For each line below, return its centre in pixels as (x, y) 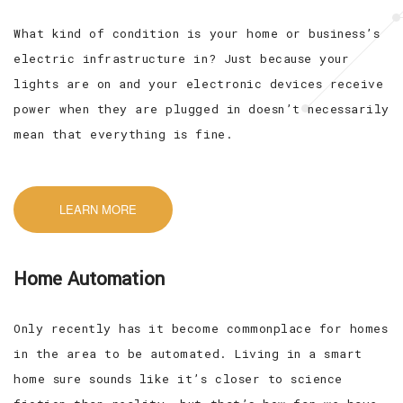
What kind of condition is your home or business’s (197, 33)
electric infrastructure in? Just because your (182, 58)
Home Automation (89, 279)
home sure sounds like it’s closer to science (178, 378)
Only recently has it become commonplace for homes (201, 328)
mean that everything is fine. (124, 134)
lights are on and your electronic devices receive (199, 83)
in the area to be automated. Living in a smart (188, 353)
